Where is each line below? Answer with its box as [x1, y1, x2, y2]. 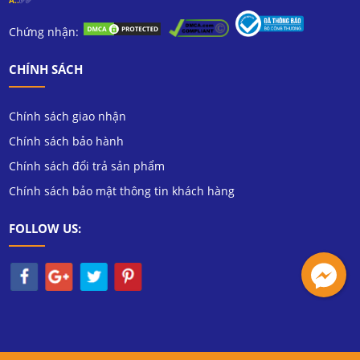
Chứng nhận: [9, 24, 83, 40]
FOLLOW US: [9, 219, 82, 236]
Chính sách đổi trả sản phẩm [9, 157, 166, 174]
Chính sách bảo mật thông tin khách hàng [9, 182, 235, 198]
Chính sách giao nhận [9, 108, 127, 124]
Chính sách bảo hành [9, 133, 125, 149]
